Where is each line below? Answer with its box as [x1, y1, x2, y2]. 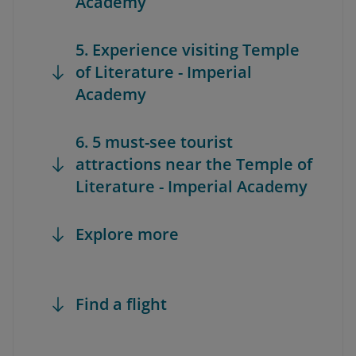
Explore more [75, 223, 179, 245]
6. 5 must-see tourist [75, 131, 233, 153]
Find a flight [75, 293, 167, 315]
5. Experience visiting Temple [75, 39, 300, 60]
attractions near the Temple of [75, 153, 312, 175]
